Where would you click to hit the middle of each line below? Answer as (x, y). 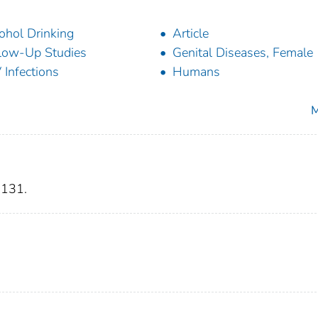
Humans (196, 72)
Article (191, 34)
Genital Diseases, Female (243, 53)
